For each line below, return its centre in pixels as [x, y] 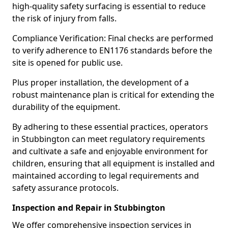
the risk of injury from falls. [64, 18]
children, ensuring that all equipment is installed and [113, 163]
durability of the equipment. [66, 107]
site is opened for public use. [67, 63]
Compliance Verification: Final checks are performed [113, 38]
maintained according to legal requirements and [106, 176]
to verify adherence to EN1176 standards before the [112, 50]
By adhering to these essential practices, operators [110, 127]
